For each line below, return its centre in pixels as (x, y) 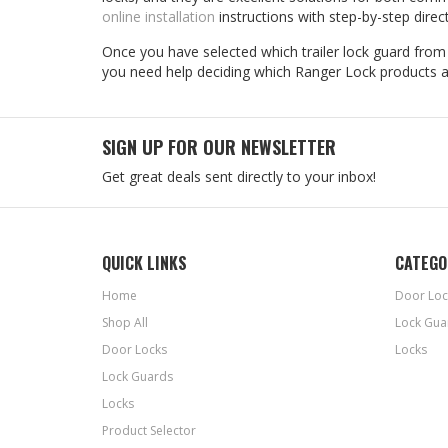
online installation (158, 17)
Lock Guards (137, 377)
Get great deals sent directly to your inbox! (239, 177)
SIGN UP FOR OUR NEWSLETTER (219, 147)
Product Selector (149, 431)
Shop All (125, 323)
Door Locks (134, 350)
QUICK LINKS (144, 263)
